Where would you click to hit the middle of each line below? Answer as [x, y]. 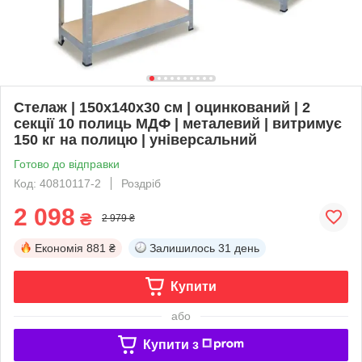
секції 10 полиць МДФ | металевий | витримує [178, 123]
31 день [239, 248]
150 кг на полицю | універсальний [135, 139]
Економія [59, 248]
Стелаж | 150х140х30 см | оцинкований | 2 [162, 107]
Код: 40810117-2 [57, 183]
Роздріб [141, 183]
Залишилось [182, 248]
